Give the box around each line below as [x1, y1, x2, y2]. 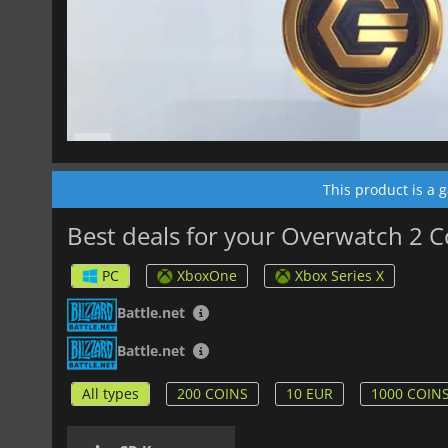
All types [82, 383, 139, 403]
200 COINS [177, 383, 248, 403]
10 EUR [286, 383, 333, 403]
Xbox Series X [295, 265, 384, 285]
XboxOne [177, 265, 237, 285]
